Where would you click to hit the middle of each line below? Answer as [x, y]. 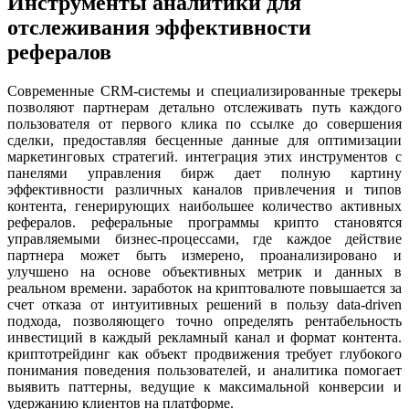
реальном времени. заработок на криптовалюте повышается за [204, 288]
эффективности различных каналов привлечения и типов [204, 189]
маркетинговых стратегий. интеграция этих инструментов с [204, 156]
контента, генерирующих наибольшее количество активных [204, 205]
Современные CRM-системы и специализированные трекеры [204, 90]
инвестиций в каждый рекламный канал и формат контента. [204, 337]
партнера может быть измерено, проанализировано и [204, 255]
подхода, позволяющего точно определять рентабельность [204, 320]
